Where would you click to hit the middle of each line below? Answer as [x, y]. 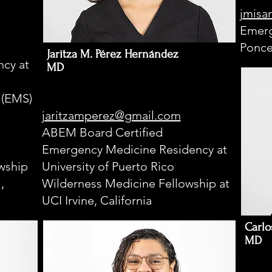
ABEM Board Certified [102, 132]
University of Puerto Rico [108, 166]
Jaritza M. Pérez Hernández [112, 54]
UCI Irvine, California [97, 200]
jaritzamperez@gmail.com [111, 115]
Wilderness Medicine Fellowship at [135, 183]
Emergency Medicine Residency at [134, 149]
